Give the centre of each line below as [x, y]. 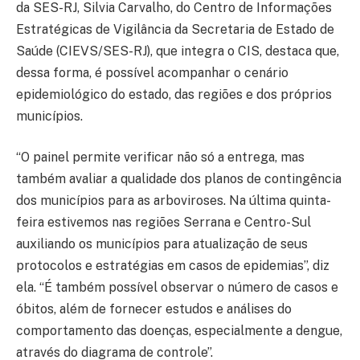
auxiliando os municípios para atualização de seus [162, 244]
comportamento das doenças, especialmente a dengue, [179, 331]
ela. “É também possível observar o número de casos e [177, 288]
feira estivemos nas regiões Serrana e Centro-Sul [164, 223]
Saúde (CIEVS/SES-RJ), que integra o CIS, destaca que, [178, 51]
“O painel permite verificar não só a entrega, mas [160, 157]
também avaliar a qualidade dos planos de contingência [179, 179]
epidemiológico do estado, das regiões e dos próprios [174, 94]
